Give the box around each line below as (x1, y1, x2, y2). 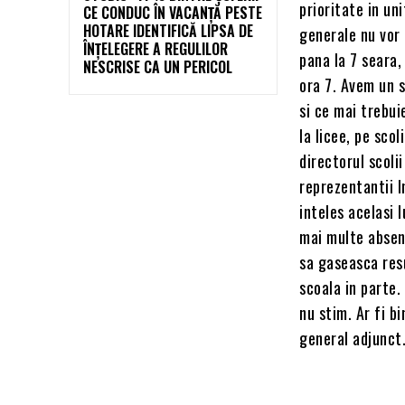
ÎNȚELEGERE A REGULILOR (83, 38, 228, 61)
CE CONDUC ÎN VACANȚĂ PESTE (83, 2, 262, 24)
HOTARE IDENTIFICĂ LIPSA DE (83, 20, 253, 42)
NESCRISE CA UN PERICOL (83, 56, 232, 79)
